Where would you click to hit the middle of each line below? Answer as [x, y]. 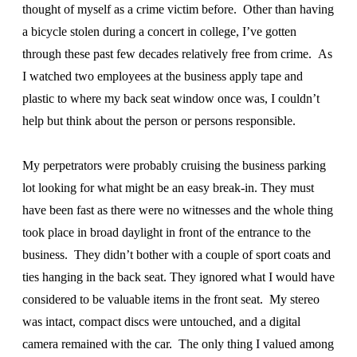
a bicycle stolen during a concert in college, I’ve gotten [159, 31]
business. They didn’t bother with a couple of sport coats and [177, 254]
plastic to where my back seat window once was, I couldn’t [171, 98]
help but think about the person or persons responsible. [159, 120]
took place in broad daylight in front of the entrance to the [167, 232]
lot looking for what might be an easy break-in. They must [168, 187]
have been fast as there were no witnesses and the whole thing [178, 210]
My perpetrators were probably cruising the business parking [174, 165]
